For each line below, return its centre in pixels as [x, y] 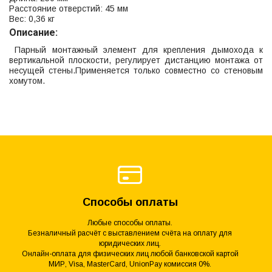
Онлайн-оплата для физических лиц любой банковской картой [130, 253]
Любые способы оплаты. [130, 223]
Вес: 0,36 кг [32, 19]
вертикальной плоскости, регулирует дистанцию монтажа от [136, 60]
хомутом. [27, 81]
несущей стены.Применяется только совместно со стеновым [136, 71]
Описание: [33, 33]
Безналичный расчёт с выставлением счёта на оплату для [130, 233]
